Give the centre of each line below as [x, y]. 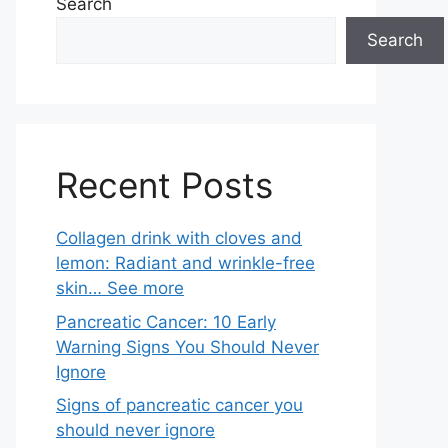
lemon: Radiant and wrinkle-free [185, 263]
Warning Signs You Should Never [187, 346]
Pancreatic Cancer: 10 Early [166, 321]
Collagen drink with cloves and [179, 238]
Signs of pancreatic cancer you [179, 405]
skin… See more [120, 288]
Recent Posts [164, 185]
